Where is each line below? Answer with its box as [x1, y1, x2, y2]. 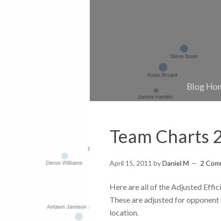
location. [110, 208, 139, 217]
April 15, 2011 [110, 159, 152, 167]
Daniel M [162, 159, 189, 167]
